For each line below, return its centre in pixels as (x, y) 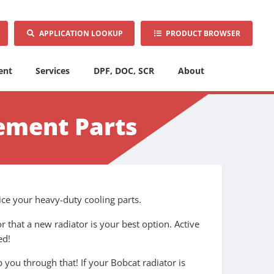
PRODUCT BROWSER (202, 33)
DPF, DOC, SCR (124, 71)
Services (53, 71)
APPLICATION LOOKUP (79, 33)
